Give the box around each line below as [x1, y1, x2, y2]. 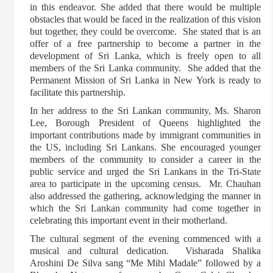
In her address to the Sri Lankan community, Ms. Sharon [29, 105, 261, 116]
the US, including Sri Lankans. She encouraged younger [29, 142, 261, 152]
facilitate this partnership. [29, 87, 128, 97]
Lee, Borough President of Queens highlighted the [29, 118, 261, 128]
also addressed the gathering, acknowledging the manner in [29, 191, 261, 201]
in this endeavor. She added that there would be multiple [29, 2, 261, 12]
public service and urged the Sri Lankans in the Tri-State [29, 166, 261, 177]
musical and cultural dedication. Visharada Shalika [29, 246, 261, 256]
